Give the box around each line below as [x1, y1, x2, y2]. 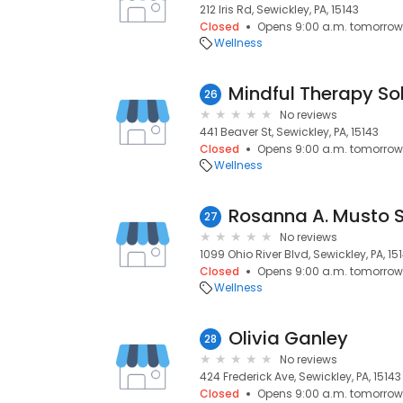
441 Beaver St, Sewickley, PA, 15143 [200, 124, 379, 139]
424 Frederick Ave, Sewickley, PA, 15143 [200, 369, 401, 384]
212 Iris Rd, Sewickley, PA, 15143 [200, 2, 359, 17]
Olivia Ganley [228, 326, 348, 351]
